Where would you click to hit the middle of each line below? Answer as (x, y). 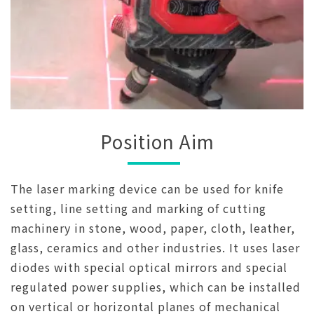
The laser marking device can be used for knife (147, 188)
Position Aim (157, 141)
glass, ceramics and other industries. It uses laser (155, 247)
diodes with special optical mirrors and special (149, 267)
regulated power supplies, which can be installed (156, 286)
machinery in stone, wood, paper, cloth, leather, (153, 227)
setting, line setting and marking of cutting (138, 208)
